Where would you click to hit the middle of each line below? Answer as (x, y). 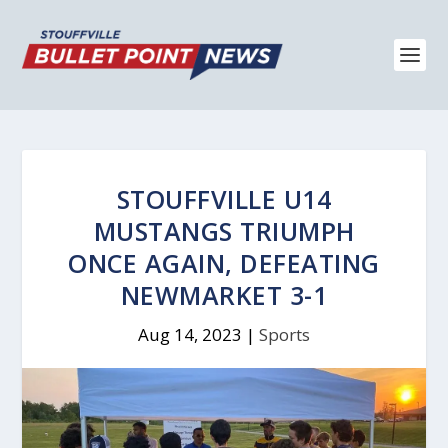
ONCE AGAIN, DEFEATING (224, 263)
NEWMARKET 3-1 (224, 295)
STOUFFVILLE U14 (224, 199)
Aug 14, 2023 (190, 334)
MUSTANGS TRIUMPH (224, 231)
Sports (284, 334)
